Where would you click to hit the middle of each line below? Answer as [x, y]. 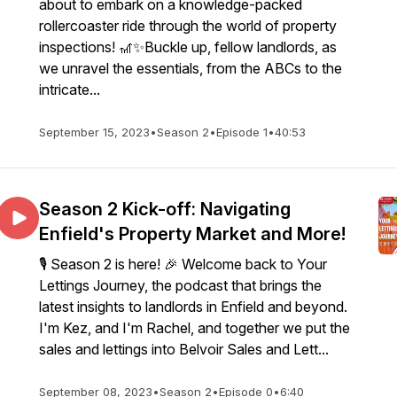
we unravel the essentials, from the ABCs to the [191, 68]
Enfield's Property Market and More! [192, 234]
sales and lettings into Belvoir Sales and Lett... [184, 349]
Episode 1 [242, 132]
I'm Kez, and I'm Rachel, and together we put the [195, 328]
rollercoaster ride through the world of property [188, 26]
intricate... [70, 90]
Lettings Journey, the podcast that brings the [180, 285]
